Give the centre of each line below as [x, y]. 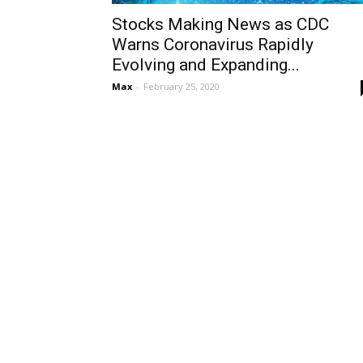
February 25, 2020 [181, 86]
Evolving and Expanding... [206, 65]
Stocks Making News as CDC [220, 24]
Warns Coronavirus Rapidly [213, 45]
